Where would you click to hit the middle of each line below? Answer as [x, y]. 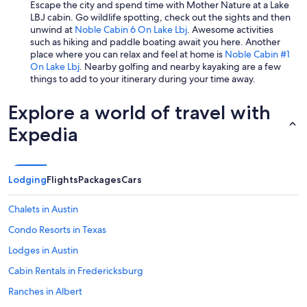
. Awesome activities [230, 29]
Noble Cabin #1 [257, 54]
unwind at [52, 29]
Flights [62, 179]
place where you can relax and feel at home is [127, 54]
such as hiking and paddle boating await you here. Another [155, 41]
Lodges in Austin [43, 250]
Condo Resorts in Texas [57, 229]
